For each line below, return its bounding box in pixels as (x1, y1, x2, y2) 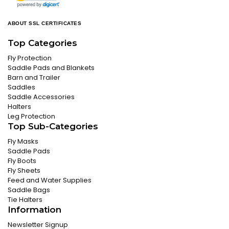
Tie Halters (8, 195, 42, 205)
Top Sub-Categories (8, 121, 98, 132)
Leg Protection (8, 111, 55, 122)
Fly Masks (8, 136, 38, 147)
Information (8, 204, 61, 215)
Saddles (8, 82, 35, 93)
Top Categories (8, 38, 77, 49)
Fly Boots (8, 156, 36, 166)
